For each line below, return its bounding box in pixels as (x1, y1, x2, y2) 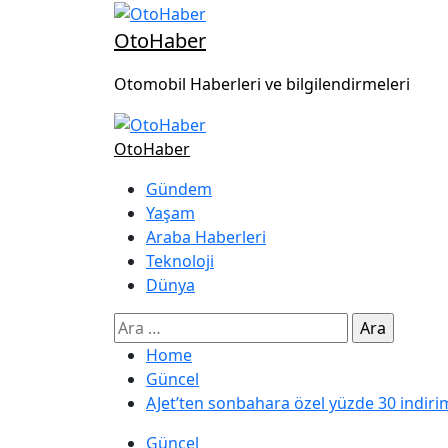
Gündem (146, 178, 212, 201)
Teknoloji (146, 250, 214, 273)
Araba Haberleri (146, 226, 266, 249)
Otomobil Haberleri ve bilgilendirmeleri (114, 72, 410, 95)
